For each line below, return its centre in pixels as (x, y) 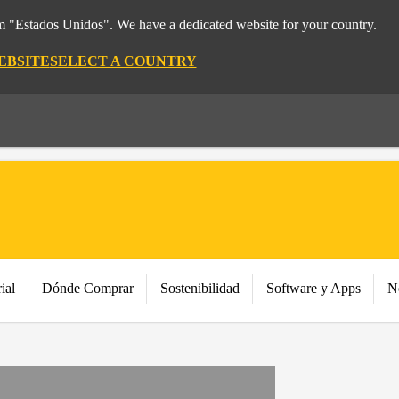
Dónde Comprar (88, 288)
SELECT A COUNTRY (123, 61)
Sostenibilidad (200, 288)
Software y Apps (313, 288)
